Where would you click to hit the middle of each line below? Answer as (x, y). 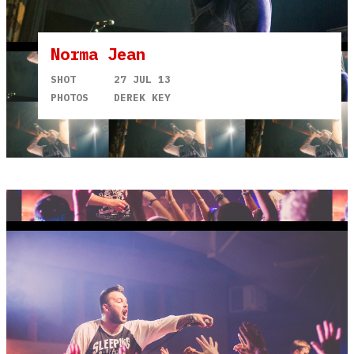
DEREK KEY (142, 97)
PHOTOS (70, 97)
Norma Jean (98, 54)
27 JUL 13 (142, 79)
